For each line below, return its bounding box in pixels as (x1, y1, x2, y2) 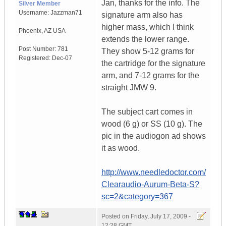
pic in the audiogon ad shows (101, 132, 206, 141)
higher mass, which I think (101, 23, 194, 32)
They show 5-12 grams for (101, 47, 194, 56)
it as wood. (101, 144, 140, 153)
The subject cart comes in (101, 107, 193, 117)
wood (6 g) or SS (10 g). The (101, 120, 202, 129)
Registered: (19, 54, 52, 62)
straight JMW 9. (101, 83, 156, 92)
